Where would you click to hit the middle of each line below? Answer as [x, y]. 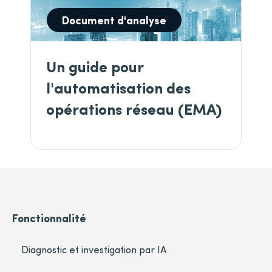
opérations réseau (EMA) [134, 109]
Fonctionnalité [49, 218]
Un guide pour [95, 66]
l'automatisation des [118, 87]
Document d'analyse [114, 20]
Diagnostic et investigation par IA [94, 250]
